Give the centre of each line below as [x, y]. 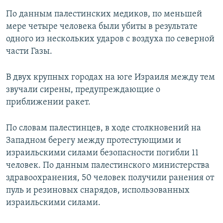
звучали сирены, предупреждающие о [83, 90]
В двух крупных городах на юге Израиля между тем [111, 78]
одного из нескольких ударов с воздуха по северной [110, 39]
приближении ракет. [48, 103]
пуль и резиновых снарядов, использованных [98, 191]
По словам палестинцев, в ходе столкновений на [104, 128]
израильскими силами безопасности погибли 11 [102, 153]
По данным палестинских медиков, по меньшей [104, 14]
